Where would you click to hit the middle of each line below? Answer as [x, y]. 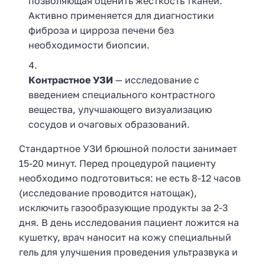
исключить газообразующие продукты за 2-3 [123, 208]
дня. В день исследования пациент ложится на [129, 223]
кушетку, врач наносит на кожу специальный [125, 237]
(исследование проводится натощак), [108, 193]
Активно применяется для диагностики [121, 15]
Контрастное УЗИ [71, 80]
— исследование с [156, 80]
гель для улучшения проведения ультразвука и [128, 252]
